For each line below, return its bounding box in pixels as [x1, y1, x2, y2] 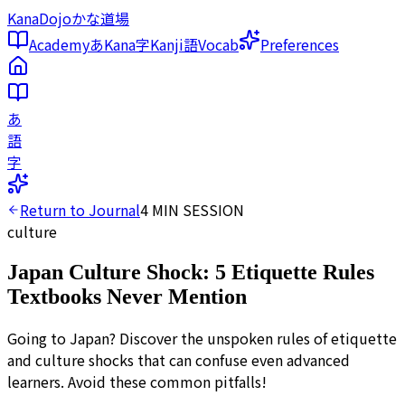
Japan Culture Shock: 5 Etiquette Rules [7, 259, 374, 284]
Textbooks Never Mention [7, 284, 247, 308]
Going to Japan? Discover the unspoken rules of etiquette [7, 326, 397, 349]
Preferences [260, 33, 339, 55]
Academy [29, 33, 89, 55]
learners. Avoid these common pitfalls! [7, 370, 267, 392]
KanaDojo [7, 7, 71, 29]
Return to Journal [20, 199, 140, 221]
